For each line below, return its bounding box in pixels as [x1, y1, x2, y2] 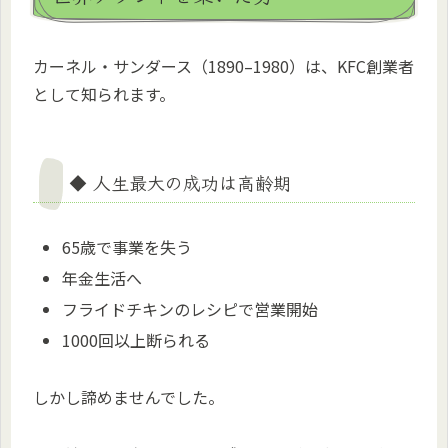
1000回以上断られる [62, 328, 211, 353]
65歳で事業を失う [62, 234, 193, 259]
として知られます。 [33, 82, 175, 107]
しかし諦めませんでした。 [33, 384, 224, 409]
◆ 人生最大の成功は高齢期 [69, 169, 291, 196]
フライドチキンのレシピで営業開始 [62, 296, 319, 321]
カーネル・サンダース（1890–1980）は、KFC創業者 [33, 54, 414, 79]
